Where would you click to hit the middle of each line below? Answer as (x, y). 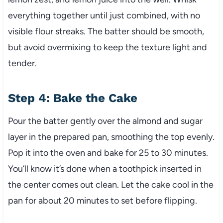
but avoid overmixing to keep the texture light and (107, 48)
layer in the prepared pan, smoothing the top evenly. (111, 137)
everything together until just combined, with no (104, 16)
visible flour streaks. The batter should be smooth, (106, 32)
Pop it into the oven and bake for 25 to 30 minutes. (108, 153)
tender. (22, 63)
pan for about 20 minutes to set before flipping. (102, 201)
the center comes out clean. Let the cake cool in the (111, 185)
